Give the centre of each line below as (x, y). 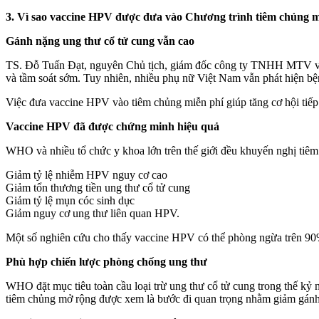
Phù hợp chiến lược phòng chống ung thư (106, 261)
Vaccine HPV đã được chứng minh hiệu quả (113, 126)
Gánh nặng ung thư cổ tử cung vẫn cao (100, 41)
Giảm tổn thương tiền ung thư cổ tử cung (98, 187)
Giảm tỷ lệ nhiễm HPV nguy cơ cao (87, 174)
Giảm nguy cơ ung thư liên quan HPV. (93, 213)
